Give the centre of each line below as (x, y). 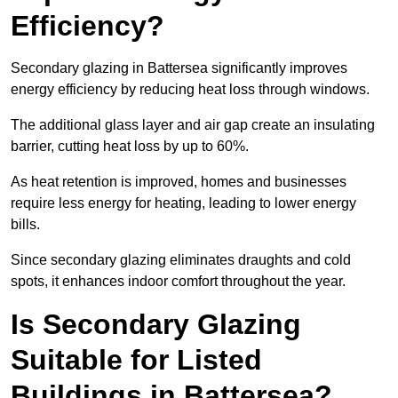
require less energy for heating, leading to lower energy (183, 203)
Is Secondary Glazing (156, 325)
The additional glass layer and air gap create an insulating (193, 125)
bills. (27, 225)
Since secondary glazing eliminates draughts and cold (181, 260)
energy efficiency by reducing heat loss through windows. (192, 90)
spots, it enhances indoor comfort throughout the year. (178, 282)
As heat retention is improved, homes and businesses (179, 182)
